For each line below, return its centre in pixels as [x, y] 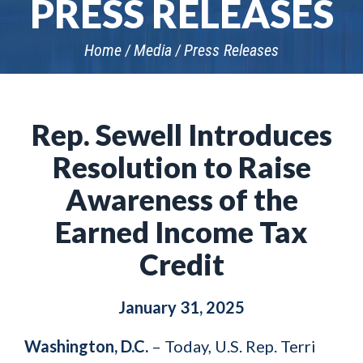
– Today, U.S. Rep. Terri [232, 346]
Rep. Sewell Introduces [181, 135]
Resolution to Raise [181, 167]
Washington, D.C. [86, 346]
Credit [181, 264]
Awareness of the [181, 199]
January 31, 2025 [181, 307]
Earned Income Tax [181, 232]
